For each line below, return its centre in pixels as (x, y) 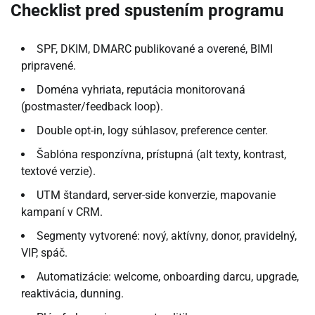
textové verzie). (58, 171)
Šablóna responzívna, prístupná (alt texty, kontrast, (161, 154)
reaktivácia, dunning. (72, 294)
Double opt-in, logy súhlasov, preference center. (152, 130)
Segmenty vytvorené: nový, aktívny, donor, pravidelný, (167, 236)
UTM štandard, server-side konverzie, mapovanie (156, 195)
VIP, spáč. (44, 253)
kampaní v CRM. (62, 212)
